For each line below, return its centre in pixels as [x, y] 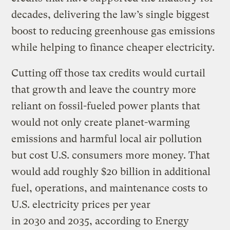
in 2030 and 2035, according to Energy [100, 221]
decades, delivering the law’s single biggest [111, 14]
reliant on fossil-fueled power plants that [106, 106]
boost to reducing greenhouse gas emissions [113, 31]
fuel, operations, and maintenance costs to [110, 188]
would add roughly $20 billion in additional [111, 171]
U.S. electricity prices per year [81, 204]
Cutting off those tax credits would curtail [109, 73]
